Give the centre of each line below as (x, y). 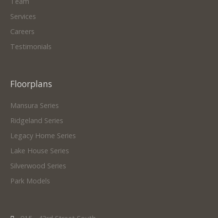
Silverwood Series (38, 166)
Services (23, 16)
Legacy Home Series (43, 136)
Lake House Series (39, 151)
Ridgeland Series (36, 120)
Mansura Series (34, 105)
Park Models (30, 181)
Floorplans (31, 84)
